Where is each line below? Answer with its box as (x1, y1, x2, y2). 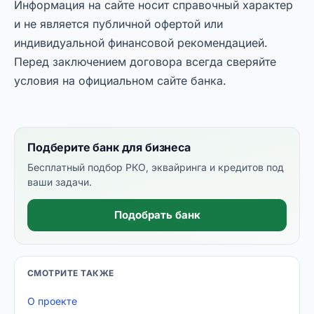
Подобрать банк (114, 208, 200, 221)
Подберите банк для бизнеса (27, 140, 191, 154)
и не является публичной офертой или (14, 17, 223, 31)
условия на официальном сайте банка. (14, 74, 226, 88)
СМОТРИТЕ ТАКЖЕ (27, 268, 114, 278)
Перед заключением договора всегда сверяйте (14, 55, 276, 69)
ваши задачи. (27, 176, 92, 188)
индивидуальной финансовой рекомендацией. (14, 36, 268, 50)
